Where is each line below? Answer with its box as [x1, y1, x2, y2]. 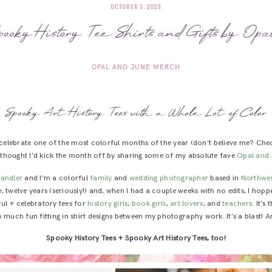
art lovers [170, 199, 203, 208]
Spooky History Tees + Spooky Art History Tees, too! [46, 234, 226, 243]
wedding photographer [129, 173, 209, 183]
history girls [87, 199, 128, 208]
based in [208, 173, 241, 183]
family [90, 173, 112, 183]
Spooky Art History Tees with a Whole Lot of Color [5, 104, 267, 121]
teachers [222, 199, 253, 208]
